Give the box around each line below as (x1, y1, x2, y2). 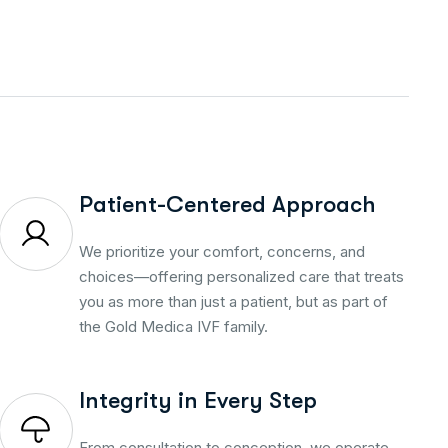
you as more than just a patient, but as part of (78, 291, 388, 311)
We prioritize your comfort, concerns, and (78, 241, 365, 261)
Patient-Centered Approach (78, 190, 376, 218)
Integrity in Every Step (78, 386, 317, 414)
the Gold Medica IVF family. (78, 316, 268, 336)
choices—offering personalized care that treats (78, 266, 404, 286)
